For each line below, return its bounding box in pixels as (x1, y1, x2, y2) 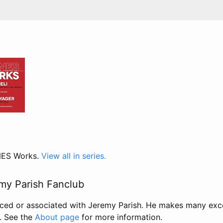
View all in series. (41, 150, 106, 161)
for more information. (79, 212, 162, 222)
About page (35, 212, 79, 222)
